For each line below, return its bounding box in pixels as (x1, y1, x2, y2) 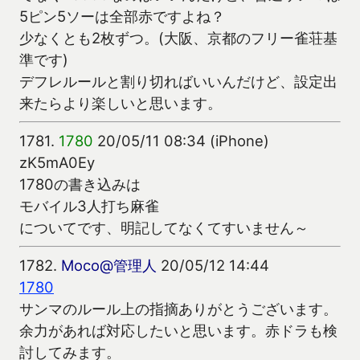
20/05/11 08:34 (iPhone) (93, 131, 269, 149)
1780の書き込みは (19, 174, 141, 193)
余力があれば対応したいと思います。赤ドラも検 (19, 321, 337, 340)
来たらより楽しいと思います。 (19, 93, 222, 112)
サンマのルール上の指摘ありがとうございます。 (19, 300, 337, 318)
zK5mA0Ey (19, 153, 95, 171)
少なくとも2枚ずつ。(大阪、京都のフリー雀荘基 (19, 28, 337, 47)
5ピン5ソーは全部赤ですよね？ (19, 6, 225, 25)
